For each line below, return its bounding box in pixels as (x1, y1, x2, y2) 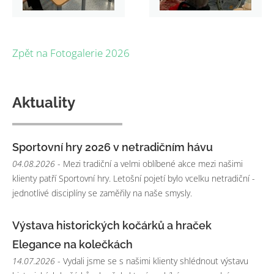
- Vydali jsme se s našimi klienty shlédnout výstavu (55, 255, 248, 267)
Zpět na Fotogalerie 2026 (12, 45, 130, 60)
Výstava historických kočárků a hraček (12, 219, 212, 232)
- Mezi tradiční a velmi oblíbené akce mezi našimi (55, 157, 243, 169)
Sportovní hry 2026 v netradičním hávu (12, 140, 213, 154)
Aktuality (12, 93, 75, 111)
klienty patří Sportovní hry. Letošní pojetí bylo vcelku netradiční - (12, 172, 255, 184)
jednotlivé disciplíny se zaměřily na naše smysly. (12, 187, 192, 199)
